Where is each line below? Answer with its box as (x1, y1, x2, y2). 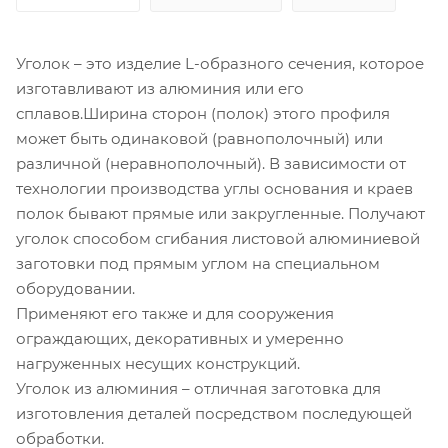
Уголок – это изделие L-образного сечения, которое (16, 53, 424, 73)
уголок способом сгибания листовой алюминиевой (16, 228, 420, 248)
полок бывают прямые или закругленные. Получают (16, 203, 425, 223)
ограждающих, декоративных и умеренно (16, 328, 344, 348)
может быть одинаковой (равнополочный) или (16, 128, 383, 148)
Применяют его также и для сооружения (16, 303, 334, 323)
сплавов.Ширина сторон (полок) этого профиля (16, 103, 390, 123)
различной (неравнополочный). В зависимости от (16, 153, 406, 173)
